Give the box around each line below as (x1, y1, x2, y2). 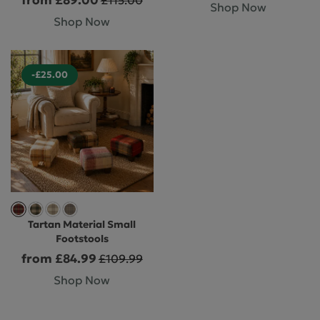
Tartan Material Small (28, 218, 136, 231)
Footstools (55, 232, 109, 246)
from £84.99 (21, 250, 96, 266)
